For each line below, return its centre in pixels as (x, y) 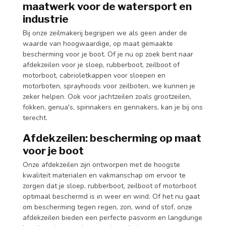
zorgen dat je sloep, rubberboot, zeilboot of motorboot (109, 186)
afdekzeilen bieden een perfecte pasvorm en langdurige (112, 217)
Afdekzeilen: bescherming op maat (112, 138)
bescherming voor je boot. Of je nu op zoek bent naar (108, 54)
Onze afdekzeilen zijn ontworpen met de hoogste (101, 164)
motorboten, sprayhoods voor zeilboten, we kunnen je (109, 86)
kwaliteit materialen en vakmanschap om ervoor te (104, 175)
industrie (46, 19)
